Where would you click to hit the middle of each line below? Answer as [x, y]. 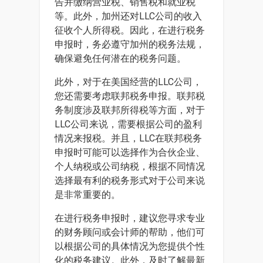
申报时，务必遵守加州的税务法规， [130, 44]
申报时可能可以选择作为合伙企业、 [130, 152]
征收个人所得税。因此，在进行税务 [130, 30]
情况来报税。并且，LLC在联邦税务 [128, 138]
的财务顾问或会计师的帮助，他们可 [130, 232]
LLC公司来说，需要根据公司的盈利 [128, 124]
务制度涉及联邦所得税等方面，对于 [130, 110]
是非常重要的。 [87, 195]
